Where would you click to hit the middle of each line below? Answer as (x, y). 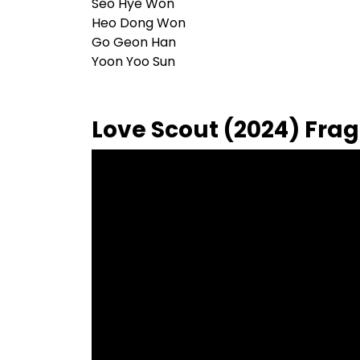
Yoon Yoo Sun (133, 62)
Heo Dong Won (139, 23)
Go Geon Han (134, 43)
